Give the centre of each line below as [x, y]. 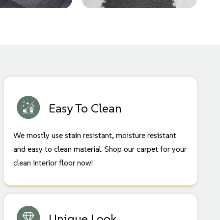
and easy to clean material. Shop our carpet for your [100, 149]
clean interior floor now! [53, 162]
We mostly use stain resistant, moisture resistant [95, 135]
